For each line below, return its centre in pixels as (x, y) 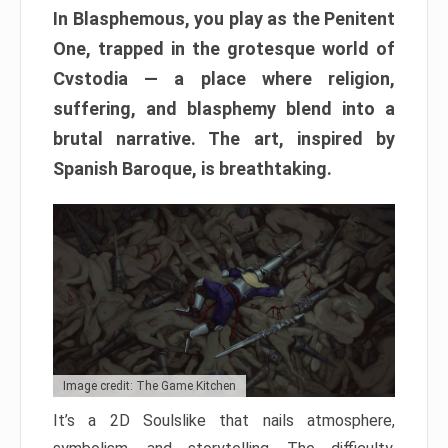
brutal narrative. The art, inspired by (224, 139)
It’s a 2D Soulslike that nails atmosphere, (224, 420)
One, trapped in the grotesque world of (224, 49)
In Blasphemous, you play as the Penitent (224, 19)
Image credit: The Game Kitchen (149, 385)
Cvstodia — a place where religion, (224, 79)
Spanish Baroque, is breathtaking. (192, 169)
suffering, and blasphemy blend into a (224, 109)
